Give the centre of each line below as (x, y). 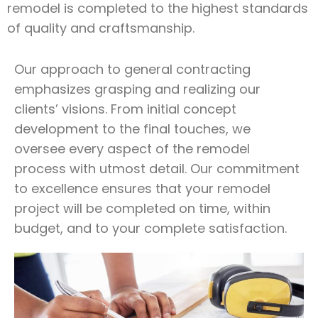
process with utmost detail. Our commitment (157, 169)
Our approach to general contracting (132, 69)
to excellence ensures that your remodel (142, 188)
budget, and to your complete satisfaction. (150, 228)
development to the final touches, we (132, 129)
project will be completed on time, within (142, 208)
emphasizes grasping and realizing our (137, 89)
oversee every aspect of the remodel (132, 149)
